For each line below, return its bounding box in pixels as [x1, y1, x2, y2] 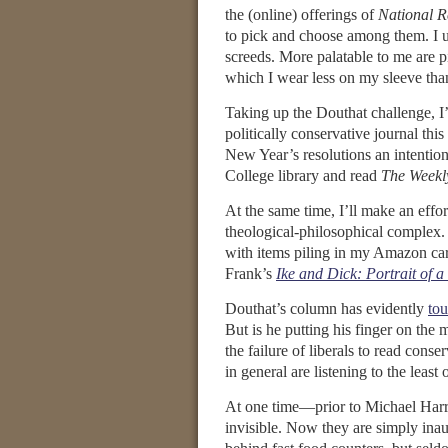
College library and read [225, 167, 381, 184]
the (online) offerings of [225, 6, 378, 23]
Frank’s [225, 265, 276, 282]
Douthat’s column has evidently [225, 300, 428, 317]
